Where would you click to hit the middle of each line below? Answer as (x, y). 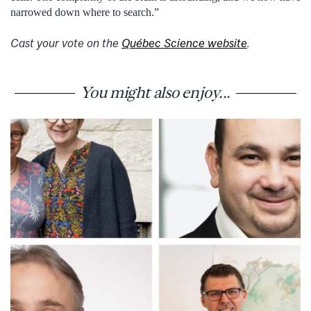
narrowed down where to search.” (85, 12)
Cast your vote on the (66, 43)
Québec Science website (184, 43)
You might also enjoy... (155, 93)
